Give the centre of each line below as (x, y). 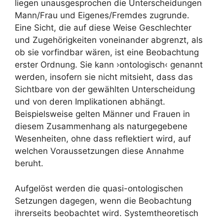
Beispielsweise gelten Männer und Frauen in (102, 114)
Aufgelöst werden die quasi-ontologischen (99, 188)
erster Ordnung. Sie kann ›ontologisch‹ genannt (109, 65)
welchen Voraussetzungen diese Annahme (99, 151)
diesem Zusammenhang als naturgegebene (101, 126)
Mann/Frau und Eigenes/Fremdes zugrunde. (102, 15)
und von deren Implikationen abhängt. (90, 102)
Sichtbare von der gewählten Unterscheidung (105, 89)
